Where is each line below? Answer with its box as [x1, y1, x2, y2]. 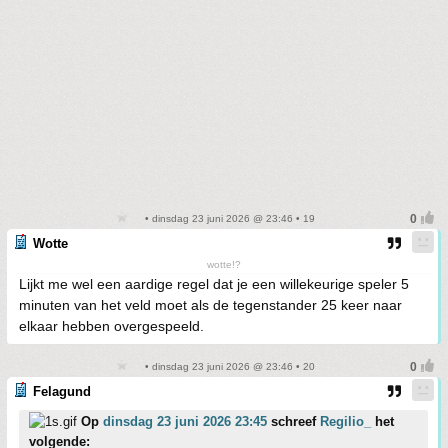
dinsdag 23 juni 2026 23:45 [103, 414, 267, 430]
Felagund [33, 384, 91, 400]
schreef [267, 414, 320, 430]
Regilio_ [320, 414, 371, 430]
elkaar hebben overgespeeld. [19, 318, 204, 335]
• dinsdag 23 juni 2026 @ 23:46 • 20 [141, 361, 315, 373]
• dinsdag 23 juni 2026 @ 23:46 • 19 [141, 213, 315, 225]
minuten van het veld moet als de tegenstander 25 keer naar [19, 297, 402, 314]
